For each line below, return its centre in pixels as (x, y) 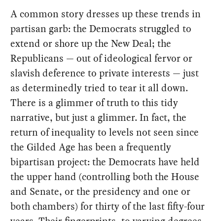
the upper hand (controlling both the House (105, 177)
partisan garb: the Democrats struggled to (101, 29)
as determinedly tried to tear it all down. (99, 88)
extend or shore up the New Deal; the (91, 44)
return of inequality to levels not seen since (105, 132)
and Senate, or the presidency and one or (101, 192)
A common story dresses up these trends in (106, 14)
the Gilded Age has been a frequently (91, 147)
